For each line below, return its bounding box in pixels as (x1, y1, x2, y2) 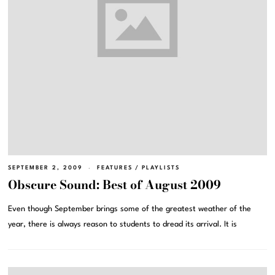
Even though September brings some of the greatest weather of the (8, 204, 252, 213)
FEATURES (97, 165, 133, 171)
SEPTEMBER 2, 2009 (8, 165, 83, 171)
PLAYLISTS (142, 165, 180, 171)
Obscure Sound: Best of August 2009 (8, 175, 222, 194)
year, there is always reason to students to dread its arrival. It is (8, 220, 238, 228)
